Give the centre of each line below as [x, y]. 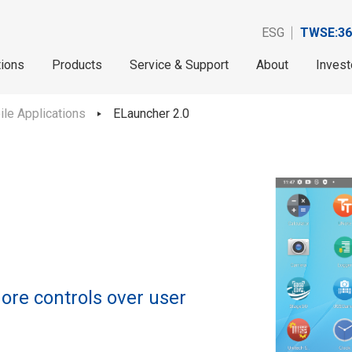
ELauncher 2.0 [151, 114]
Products [77, 65]
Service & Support [179, 65]
